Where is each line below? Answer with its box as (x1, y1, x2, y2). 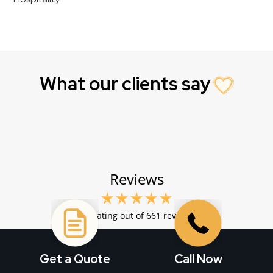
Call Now (174, 251, 222, 267)
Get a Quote (40, 251, 110, 267)
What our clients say (39, 71, 211, 96)
